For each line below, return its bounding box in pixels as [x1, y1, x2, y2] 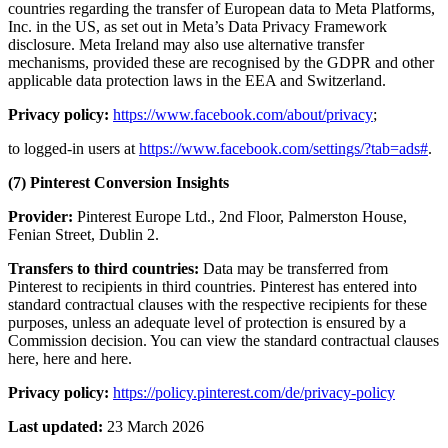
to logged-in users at [8, 139, 139, 157]
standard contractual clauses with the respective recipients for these [8, 295, 427, 313]
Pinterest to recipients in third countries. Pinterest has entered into [8, 277, 417, 295]
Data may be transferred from [199, 259, 388, 277]
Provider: [8, 207, 73, 225]
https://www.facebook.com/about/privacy [113, 105, 373, 123]
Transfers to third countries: [8, 259, 199, 277]
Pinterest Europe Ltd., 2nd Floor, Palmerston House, [73, 207, 407, 225]
